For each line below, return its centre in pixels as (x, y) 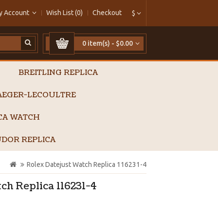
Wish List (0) (64, 13)
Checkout (107, 13)
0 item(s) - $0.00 (108, 43)
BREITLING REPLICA (58, 73)
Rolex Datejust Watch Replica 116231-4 (87, 164)
